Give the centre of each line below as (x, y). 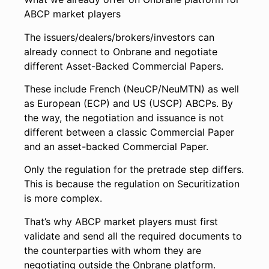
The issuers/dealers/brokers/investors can (119, 37)
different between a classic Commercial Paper (129, 132)
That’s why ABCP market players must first (121, 221)
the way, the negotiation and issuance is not (124, 118)
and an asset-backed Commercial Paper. (116, 147)
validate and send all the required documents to (133, 236)
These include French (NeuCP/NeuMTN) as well (131, 89)
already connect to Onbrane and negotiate (121, 51)
